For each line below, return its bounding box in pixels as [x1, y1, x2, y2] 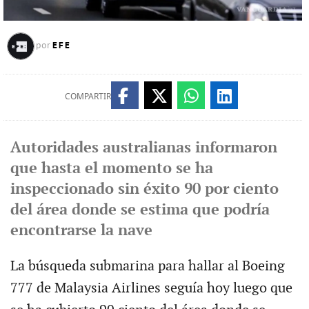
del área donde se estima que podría [10, 200, 270, 219]
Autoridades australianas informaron [10, 138, 277, 157]
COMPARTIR [64, 90, 111, 102]
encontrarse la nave [10, 221, 152, 240]
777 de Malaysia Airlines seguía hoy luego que [10, 279, 292, 297]
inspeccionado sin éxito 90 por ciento [10, 179, 279, 199]
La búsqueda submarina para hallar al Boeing [10, 257, 285, 275]
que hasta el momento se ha [10, 159, 213, 178]
